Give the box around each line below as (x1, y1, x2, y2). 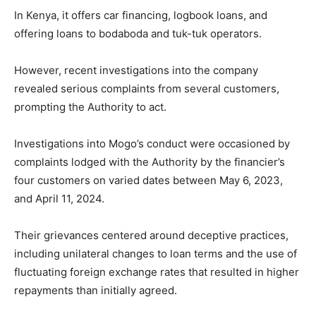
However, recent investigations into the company (14, 63, 258, 77)
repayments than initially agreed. (14, 283, 177, 297)
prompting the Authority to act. (14, 99, 166, 114)
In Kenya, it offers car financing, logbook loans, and (14, 8, 267, 22)
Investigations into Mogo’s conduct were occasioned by (14, 136, 290, 150)
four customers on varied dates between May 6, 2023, (14, 173, 283, 187)
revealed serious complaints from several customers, (14, 81, 279, 95)
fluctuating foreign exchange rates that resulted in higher (14, 265, 299, 279)
